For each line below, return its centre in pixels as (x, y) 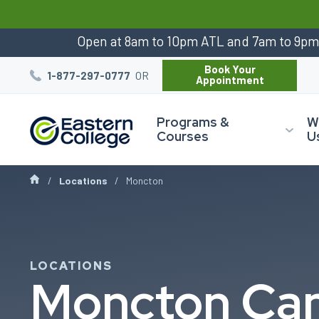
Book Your (230, 69)
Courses (182, 136)
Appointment (230, 79)
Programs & (193, 122)
